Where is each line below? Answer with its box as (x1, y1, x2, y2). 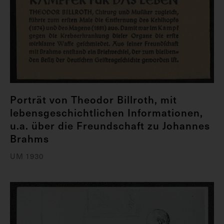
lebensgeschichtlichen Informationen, (10, 105, 203, 119)
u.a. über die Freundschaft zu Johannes (10, 118, 210, 132)
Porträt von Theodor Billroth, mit (10, 92, 177, 106)
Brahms (10, 131, 49, 145)
